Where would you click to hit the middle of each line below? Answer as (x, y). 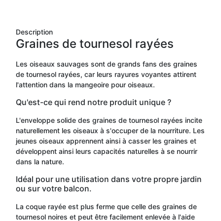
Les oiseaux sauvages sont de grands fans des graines (107, 64)
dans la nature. (40, 161)
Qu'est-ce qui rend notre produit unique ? (93, 102)
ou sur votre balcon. (54, 188)
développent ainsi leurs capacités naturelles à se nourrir (107, 151)
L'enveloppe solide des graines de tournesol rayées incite (109, 120)
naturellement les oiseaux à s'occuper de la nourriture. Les (110, 130)
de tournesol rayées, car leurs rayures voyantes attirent (106, 74)
